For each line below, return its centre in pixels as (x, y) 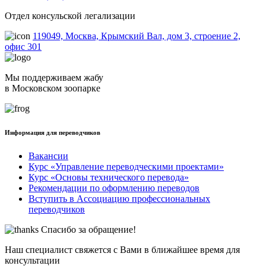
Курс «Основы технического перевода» (109, 178)
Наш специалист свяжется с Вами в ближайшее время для (122, 250)
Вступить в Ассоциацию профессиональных (119, 199)
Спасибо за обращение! (88, 230)
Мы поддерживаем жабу (54, 78)
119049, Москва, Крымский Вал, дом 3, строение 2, (137, 36)
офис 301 (23, 47)
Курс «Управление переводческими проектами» (126, 167)
